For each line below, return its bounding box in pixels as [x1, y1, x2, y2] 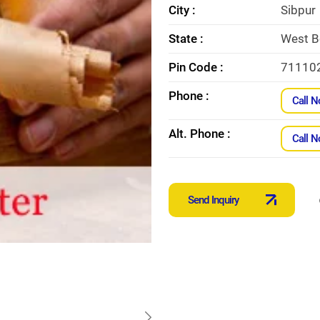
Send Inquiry [188, 193, 239, 206]
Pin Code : [169, 59, 224, 74]
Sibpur [281, 2, 316, 17]
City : [169, 2, 196, 17]
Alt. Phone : [169, 126, 231, 141]
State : [169, 31, 204, 46]
